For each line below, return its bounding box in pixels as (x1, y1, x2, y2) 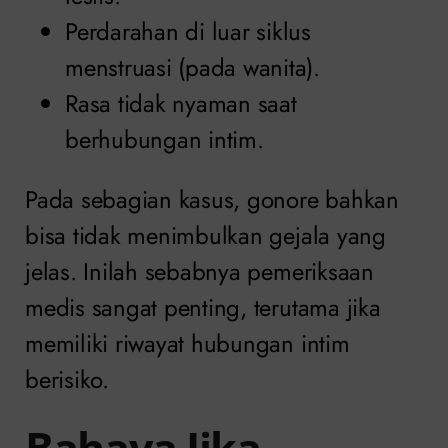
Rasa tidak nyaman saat (65, 85, 297, 121)
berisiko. (25, 361, 109, 397)
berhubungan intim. (65, 121, 264, 157)
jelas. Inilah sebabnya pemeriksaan (25, 253, 374, 289)
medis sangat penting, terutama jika (25, 289, 381, 325)
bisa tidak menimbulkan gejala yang (25, 217, 386, 253)
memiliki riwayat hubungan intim (25, 325, 350, 361)
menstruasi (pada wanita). (65, 49, 320, 85)
